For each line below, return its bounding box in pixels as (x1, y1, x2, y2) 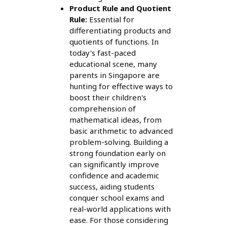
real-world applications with (69, 203, 171, 214)
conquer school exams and (69, 192, 164, 203)
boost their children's (69, 92, 146, 102)
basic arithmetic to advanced (69, 125, 173, 136)
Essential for (87, 14, 134, 24)
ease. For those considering (69, 214, 168, 225)
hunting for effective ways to (69, 81, 173, 91)
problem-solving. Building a (69, 136, 168, 147)
